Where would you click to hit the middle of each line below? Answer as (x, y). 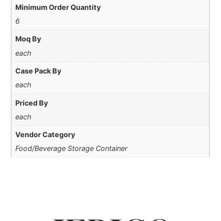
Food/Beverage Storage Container (71, 148)
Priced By (31, 103)
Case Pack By (38, 71)
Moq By (28, 39)
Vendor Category (45, 135)
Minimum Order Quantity (58, 7)
